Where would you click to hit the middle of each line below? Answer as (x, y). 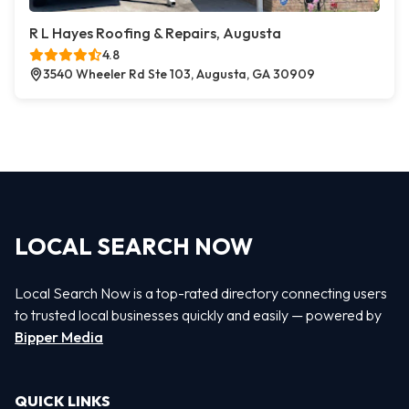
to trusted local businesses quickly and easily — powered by (198, 315)
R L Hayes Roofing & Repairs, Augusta (155, 33)
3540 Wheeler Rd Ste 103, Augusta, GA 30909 (179, 74)
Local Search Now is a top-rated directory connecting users (201, 293)
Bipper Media (59, 337)
